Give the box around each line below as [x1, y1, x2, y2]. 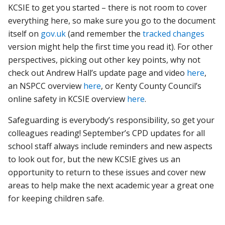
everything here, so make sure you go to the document [8, 15, 216, 26]
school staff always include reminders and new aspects [8, 140, 213, 152]
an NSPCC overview [8, 80, 84, 91]
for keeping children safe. [8, 192, 104, 204]
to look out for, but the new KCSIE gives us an [8, 153, 181, 165]
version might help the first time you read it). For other [8, 41, 213, 52]
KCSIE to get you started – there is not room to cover [8, 2, 207, 13]
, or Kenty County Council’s [101, 80, 202, 91]
